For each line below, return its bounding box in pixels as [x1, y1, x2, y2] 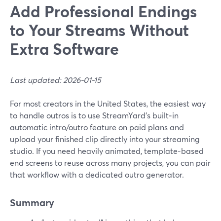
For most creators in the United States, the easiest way [10, 98, 206, 109]
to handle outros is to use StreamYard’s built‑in [10, 110, 179, 120]
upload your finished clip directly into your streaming [10, 134, 200, 144]
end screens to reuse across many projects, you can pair [10, 157, 211, 168]
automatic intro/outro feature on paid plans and [10, 122, 184, 132]
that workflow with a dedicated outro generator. [10, 169, 184, 180]
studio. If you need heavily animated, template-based [10, 146, 204, 156]
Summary [10, 196, 54, 209]
